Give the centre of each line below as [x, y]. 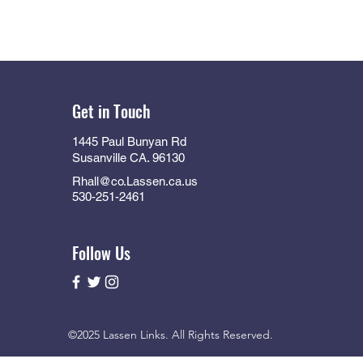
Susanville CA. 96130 [128, 158]
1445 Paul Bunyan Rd [129, 141]
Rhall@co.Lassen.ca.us [135, 181]
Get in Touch [111, 111]
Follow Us [101, 253]
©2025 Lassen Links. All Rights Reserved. [172, 335]
